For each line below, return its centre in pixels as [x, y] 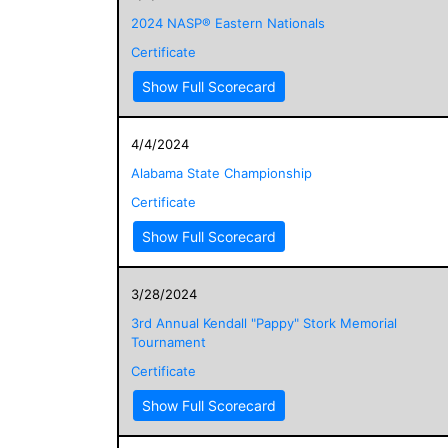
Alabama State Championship [221, 172]
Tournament [168, 341]
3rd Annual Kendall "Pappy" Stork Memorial [264, 322]
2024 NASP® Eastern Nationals [228, 22]
